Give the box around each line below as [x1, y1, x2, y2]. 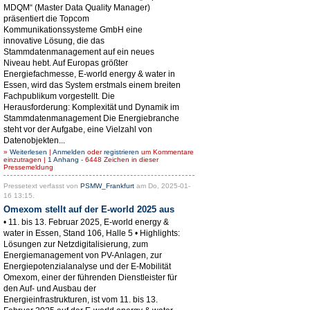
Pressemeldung [3, 163, 53, 171]
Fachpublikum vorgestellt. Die [3, 91, 115, 101]
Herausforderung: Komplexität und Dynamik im [3, 102, 179, 112]
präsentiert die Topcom [3, 13, 89, 24]
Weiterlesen [10, 147, 47, 156]
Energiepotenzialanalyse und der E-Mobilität [3, 261, 171, 271]
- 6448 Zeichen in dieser [79, 155, 158, 163]
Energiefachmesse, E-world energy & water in [3, 69, 175, 79]
